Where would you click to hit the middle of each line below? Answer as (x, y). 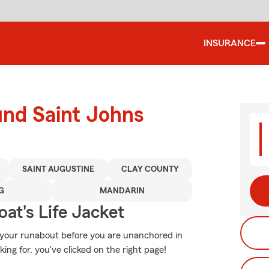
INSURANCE (230, 43)
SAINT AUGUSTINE (59, 169)
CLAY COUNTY (150, 169)
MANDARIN (122, 191)
